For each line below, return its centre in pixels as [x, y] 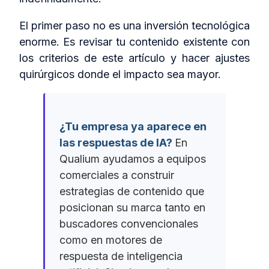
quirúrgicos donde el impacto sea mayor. [120, 74]
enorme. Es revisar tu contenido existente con [134, 41]
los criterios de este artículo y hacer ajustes [134, 58]
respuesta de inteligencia [121, 256]
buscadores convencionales [129, 223]
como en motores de [111, 240]
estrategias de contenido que [132, 191]
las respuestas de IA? [117, 142]
